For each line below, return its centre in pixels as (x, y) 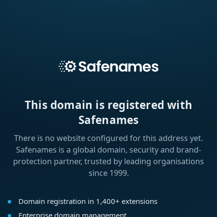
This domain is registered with (108, 105)
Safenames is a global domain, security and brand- (108, 150)
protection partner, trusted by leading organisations (108, 162)
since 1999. (108, 173)
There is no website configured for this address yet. (108, 138)
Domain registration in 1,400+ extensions (88, 201)
